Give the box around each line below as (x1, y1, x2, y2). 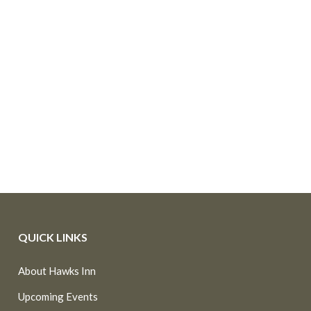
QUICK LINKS (17, 230, 87, 244)
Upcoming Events (17, 290, 98, 303)
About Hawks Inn (17, 264, 96, 277)
